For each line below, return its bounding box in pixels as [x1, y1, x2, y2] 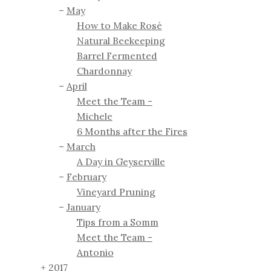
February [66, 171, 106, 183]
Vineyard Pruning [76, 186, 155, 198]
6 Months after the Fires [76, 125, 188, 138]
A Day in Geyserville [76, 155, 165, 168]
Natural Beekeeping [76, 34, 165, 47]
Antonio [76, 246, 114, 259]
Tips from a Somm [76, 216, 158, 229]
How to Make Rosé [76, 19, 162, 32]
